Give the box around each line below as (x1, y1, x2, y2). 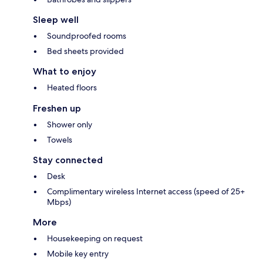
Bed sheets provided (47, 46, 124, 57)
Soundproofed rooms (47, 31, 126, 42)
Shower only (47, 119, 92, 130)
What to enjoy (33, 66, 96, 77)
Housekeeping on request (47, 233, 143, 244)
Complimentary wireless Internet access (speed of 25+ (47, 186, 245, 197)
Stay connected (33, 154, 103, 166)
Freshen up (33, 103, 81, 114)
